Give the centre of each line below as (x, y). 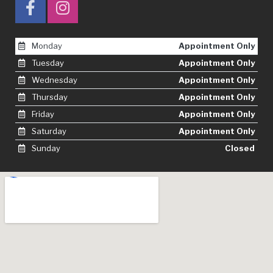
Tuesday (47, 62)
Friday (42, 114)
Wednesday (53, 80)
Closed (240, 148)
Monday (46, 45)
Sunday (45, 148)
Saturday (48, 131)
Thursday (48, 97)
